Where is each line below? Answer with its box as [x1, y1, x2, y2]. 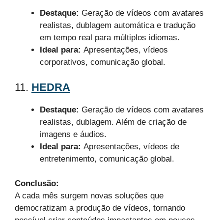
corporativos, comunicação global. [40, 57, 165, 67]
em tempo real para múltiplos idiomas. [40, 33, 180, 43]
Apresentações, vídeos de [81, 141, 179, 151]
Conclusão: [15, 179, 59, 189]
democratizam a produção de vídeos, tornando [15, 203, 185, 213]
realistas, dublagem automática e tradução [40, 21, 195, 30]
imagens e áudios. [40, 129, 107, 139]
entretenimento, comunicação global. [40, 154, 174, 164]
